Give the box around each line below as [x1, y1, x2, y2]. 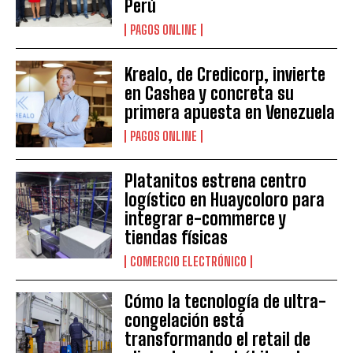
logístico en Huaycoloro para [124, 189, 325, 211]
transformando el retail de [124, 329, 311, 351]
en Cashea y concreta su [124, 82, 295, 104]
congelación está [124, 310, 245, 332]
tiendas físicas [124, 227, 229, 249]
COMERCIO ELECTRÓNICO [130, 254, 247, 269]
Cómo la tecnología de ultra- [124, 291, 327, 313]
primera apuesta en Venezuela [124, 101, 336, 123]
